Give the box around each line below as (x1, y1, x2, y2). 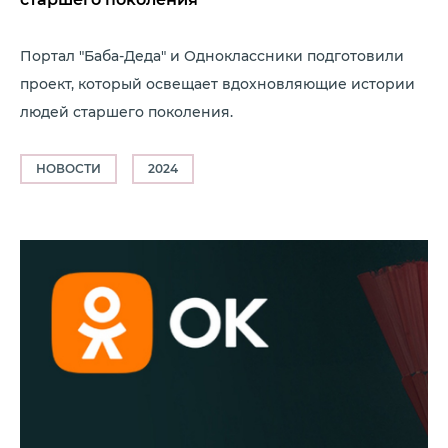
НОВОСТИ (36, 161, 101, 176)
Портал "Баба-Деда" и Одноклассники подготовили (20, 47, 404, 65)
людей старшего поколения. (20, 103, 233, 121)
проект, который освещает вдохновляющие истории (20, 75, 415, 93)
